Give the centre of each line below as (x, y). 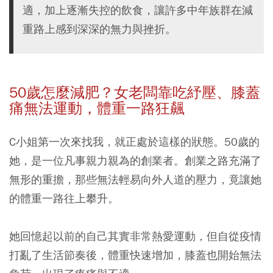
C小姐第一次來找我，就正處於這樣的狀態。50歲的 (134, 142)
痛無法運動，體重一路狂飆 (97, 108)
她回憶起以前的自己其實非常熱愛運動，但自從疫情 (135, 236)
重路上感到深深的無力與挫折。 (99, 29)
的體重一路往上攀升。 (66, 198)
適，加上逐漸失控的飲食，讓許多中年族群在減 (138, 10)
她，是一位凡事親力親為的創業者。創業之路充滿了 (135, 161)
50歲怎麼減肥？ (62, 93)
